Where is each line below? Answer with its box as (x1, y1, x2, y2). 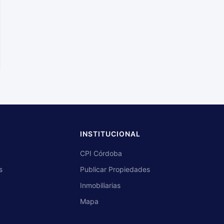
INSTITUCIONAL (80, 129, 140, 138)
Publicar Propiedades (80, 165, 150, 173)
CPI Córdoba (80, 149, 122, 157)
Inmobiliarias (80, 181, 120, 189)
